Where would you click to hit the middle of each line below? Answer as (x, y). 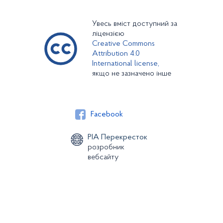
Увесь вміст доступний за (135, 24)
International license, (126, 64)
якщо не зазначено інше (132, 74)
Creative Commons (123, 44)
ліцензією (108, 34)
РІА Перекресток (117, 137)
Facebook (107, 114)
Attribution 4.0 (116, 54)
